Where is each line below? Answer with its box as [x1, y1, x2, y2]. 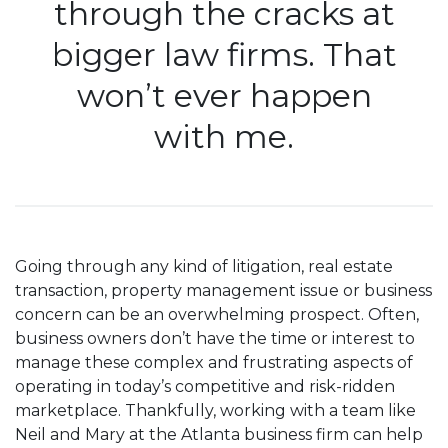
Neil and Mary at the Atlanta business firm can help [15, 425, 423, 445]
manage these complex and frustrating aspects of [15, 353, 413, 373]
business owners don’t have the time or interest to [15, 329, 415, 349]
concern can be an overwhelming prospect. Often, [15, 305, 419, 325]
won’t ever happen [76, 76, 372, 116]
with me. [154, 117, 294, 157]
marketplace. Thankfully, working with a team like [15, 401, 416, 421]
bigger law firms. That [51, 35, 397, 75]
